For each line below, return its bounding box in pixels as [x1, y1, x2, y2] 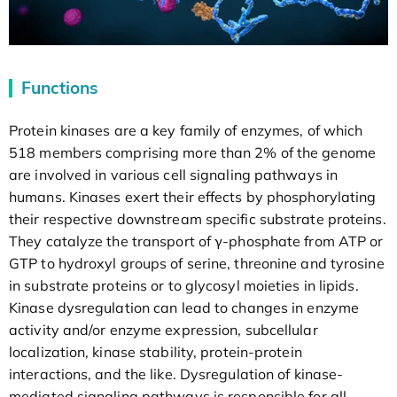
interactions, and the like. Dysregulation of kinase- [9, 364, 344, 383]
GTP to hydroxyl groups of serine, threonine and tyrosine [9, 253, 385, 272]
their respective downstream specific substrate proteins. [9, 209, 386, 228]
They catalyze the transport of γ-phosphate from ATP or [9, 231, 384, 250]
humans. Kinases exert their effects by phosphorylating [9, 187, 377, 206]
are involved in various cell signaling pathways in [9, 165, 339, 183]
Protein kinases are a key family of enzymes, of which [9, 121, 363, 139]
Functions [20, 77, 99, 99]
